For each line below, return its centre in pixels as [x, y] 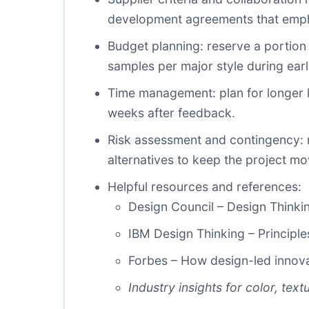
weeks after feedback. [171, 113]
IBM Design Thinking [187, 233]
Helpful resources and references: [205, 187]
